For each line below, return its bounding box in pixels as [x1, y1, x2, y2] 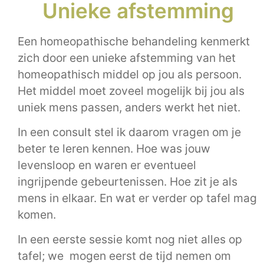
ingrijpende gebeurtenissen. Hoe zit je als [18, 174, 237, 189]
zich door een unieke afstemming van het [18, 50, 236, 65]
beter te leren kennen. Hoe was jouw [18, 141, 210, 156]
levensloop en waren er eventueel [18, 157, 196, 172]
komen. [18, 207, 56, 222]
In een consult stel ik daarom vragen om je [18, 124, 241, 139]
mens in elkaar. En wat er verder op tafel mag [18, 190, 257, 205]
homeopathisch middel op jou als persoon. [18, 67, 242, 81]
